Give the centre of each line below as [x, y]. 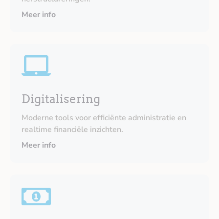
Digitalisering [61, 99]
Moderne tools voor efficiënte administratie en [104, 118]
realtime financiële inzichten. [72, 130]
